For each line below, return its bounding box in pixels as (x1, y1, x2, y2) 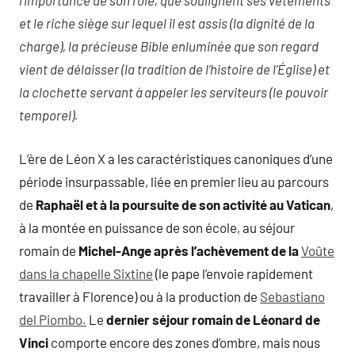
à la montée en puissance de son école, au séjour (19, 219, 295, 235)
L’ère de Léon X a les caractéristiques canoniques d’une (19, 150, 333, 166)
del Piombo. (19, 311, 86, 327)
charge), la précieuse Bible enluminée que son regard (19, 38, 319, 55)
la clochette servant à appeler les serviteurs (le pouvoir (19, 84, 328, 101)
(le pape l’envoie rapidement (153, 265, 313, 281)
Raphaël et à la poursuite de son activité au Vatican (36, 196, 330, 212)
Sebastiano (260, 288, 325, 304)
